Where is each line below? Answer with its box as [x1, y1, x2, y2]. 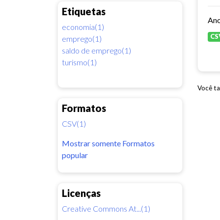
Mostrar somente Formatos [62, 138, 155, 148]
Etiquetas [62, 5, 106, 17]
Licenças [62, 187, 101, 199]
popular [62, 150, 88, 160]
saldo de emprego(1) [62, 45, 131, 55]
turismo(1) [62, 57, 97, 67]
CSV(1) [62, 118, 86, 128]
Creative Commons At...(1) [62, 203, 150, 213]
